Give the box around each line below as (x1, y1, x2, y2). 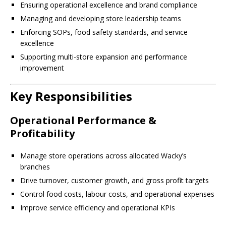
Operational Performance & (10, 114, 156, 127)
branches (20, 162, 50, 172)
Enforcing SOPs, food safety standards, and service (20, 27, 188, 37)
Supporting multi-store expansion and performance (20, 52, 187, 62)
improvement (20, 63, 64, 73)
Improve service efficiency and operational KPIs (20, 203, 175, 212)
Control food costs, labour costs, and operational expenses (20, 189, 214, 199)
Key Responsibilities (10, 88, 132, 104)
